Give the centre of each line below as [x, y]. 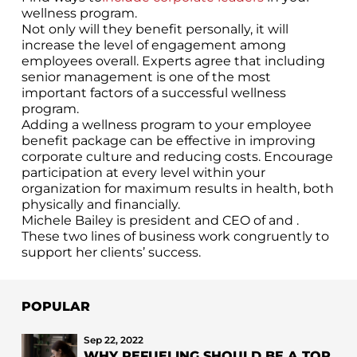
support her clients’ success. [111, 252]
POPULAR [55, 306]
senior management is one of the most [146, 76]
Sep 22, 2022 [113, 339]
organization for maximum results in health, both [177, 188]
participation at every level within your [143, 172]
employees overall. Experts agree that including [173, 61]
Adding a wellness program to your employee [166, 124]
